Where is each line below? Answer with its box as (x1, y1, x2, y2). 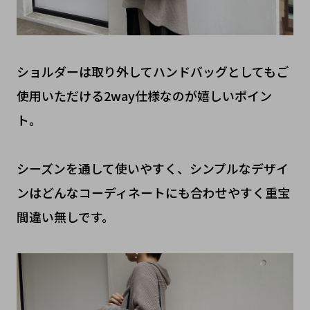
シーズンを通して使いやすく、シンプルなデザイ (16, 158, 289, 177)
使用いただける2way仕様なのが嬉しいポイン (16, 86, 272, 104)
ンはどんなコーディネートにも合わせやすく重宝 (16, 183, 290, 201)
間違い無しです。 (16, 207, 114, 226)
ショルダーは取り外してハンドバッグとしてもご (16, 62, 289, 80)
